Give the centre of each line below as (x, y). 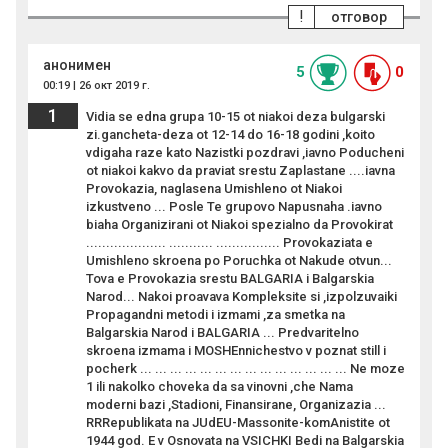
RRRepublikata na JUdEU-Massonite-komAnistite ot (238, 423)
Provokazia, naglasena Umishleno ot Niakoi (214, 189)
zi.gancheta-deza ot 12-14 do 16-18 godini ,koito (230, 135)
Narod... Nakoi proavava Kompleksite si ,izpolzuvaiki (241, 297)
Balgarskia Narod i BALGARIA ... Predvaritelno (222, 333)
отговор (359, 17)
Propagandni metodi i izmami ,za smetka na (215, 315)
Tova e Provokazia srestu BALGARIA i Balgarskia (230, 279)
